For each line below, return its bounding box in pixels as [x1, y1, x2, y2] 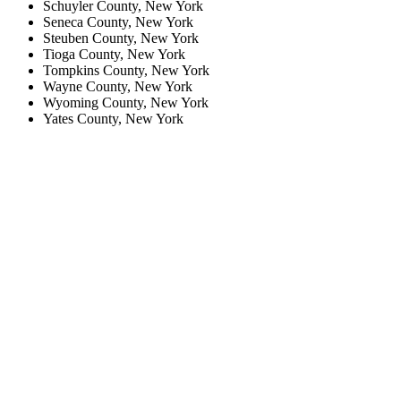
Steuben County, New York [43, 30, 199, 47]
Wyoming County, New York [43, 95, 209, 111]
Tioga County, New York [43, 47, 185, 63]
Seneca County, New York [43, 14, 193, 30]
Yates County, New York [43, 111, 183, 127]
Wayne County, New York [43, 79, 192, 95]
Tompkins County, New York [43, 63, 209, 79]
